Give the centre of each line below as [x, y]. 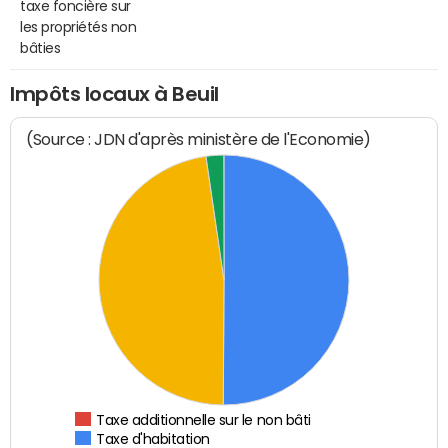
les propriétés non [78, 26]
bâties [40, 47]
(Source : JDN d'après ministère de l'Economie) [199, 140]
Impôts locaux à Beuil [114, 93]
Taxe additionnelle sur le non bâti [204, 420]
